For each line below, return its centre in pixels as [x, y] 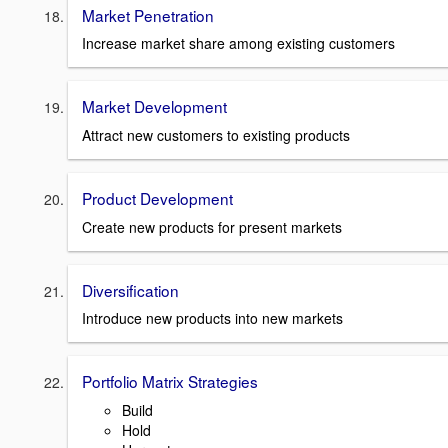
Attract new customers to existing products [216, 135]
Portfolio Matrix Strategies [170, 381]
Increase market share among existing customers [238, 43]
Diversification [130, 289]
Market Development [154, 106]
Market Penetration [148, 14]
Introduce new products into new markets [212, 318]
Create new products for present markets [212, 226]
